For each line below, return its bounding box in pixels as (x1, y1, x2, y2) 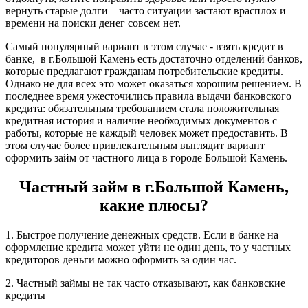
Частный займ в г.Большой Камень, (19, 178, 289, 197)
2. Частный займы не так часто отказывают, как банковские (5, 276, 285, 289)
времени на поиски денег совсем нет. (5, 17, 184, 30)
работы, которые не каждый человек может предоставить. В (5, 127, 288, 140)
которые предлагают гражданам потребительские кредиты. (5, 65, 283, 78)
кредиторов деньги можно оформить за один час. (5, 253, 236, 265)
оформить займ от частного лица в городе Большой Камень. (5, 152, 287, 164)
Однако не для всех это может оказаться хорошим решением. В (5, 78, 302, 90)
